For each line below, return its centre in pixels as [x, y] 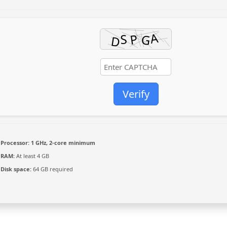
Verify [136, 94]
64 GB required [52, 169]
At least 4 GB [32, 156]
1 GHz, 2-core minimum [62, 143]
